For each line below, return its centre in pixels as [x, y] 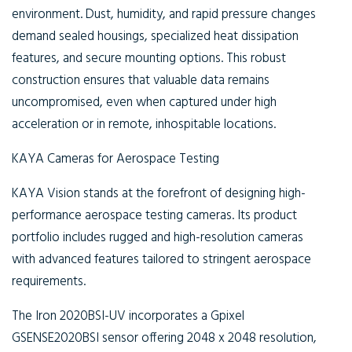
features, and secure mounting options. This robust [149, 59]
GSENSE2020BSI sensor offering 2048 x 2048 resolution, [164, 338]
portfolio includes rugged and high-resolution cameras [158, 238]
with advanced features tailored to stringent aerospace [161, 260]
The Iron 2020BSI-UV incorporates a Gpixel [128, 316]
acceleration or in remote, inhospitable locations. [144, 125]
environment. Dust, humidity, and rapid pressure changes [164, 15]
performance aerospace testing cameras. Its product [154, 216]
